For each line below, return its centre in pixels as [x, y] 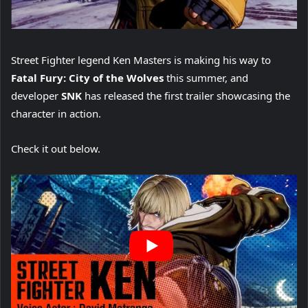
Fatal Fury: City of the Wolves [87, 78]
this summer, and [206, 78]
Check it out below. [56, 149]
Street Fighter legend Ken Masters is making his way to [141, 60]
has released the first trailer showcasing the [186, 96]
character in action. [56, 114]
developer [36, 96]
